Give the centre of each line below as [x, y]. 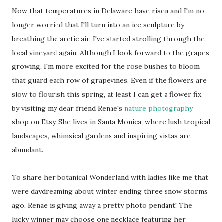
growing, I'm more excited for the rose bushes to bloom [106, 67]
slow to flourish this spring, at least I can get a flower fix [107, 94]
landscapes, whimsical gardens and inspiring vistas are [101, 136]
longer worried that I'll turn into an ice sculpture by [98, 25]
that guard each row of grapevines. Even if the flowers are [109, 81]
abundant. [28, 150]
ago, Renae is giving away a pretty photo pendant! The [102, 205]
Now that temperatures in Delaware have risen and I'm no [108, 11]
